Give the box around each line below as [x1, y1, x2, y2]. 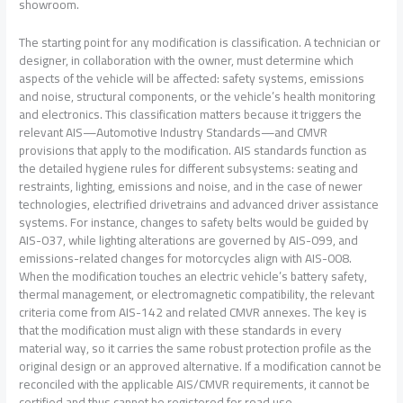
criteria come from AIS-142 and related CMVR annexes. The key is [19, 300, 368, 324]
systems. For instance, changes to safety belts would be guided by [19, 210, 370, 234]
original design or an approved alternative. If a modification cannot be [19, 354, 382, 378]
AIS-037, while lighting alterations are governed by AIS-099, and [19, 228, 359, 252]
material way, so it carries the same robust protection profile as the [19, 336, 372, 360]
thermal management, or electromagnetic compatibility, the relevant [19, 282, 375, 306]
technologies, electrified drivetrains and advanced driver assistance [19, 192, 380, 216]
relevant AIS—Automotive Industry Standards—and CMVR [19, 120, 328, 144]
